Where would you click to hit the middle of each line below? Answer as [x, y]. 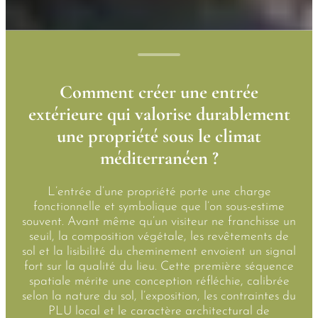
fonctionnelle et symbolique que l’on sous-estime [159, 207]
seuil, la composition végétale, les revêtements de [159, 237]
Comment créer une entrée [159, 92]
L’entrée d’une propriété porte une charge [159, 192]
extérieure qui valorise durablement [159, 114]
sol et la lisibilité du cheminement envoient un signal [159, 252]
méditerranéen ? [159, 158]
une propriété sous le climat [159, 136]
